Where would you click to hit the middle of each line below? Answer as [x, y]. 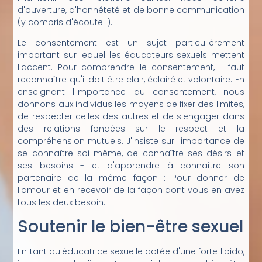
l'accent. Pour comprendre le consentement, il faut [131, 68]
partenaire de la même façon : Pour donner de [131, 178]
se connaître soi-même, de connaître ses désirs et [131, 154]
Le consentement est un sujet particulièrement [131, 43]
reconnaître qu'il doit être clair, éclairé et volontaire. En [131, 80]
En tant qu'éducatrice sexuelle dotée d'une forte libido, [131, 252]
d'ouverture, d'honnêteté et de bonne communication [131, 10]
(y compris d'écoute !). [65, 22]
